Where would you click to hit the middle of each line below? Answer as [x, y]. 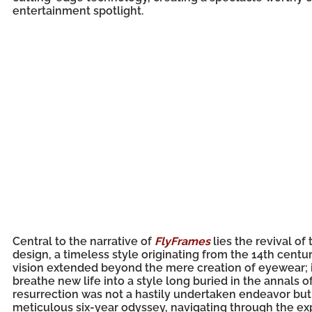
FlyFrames [182, 241]
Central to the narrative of [84, 241]
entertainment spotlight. [78, 11]
